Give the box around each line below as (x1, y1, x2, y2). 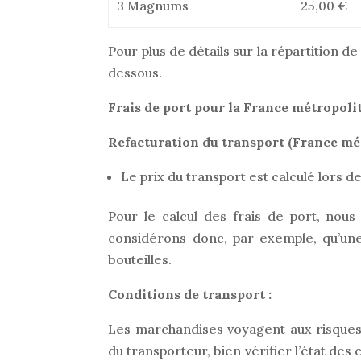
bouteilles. (108, 251, 172, 268)
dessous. (108, 64, 163, 81)
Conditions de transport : (108, 286, 272, 302)
